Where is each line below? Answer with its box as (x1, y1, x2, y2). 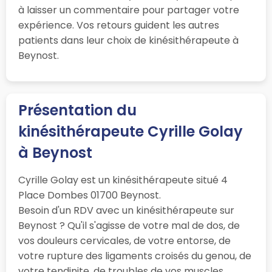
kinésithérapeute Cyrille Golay (18, 121, 243, 142)
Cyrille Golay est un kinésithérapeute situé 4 (18, 173, 228, 188)
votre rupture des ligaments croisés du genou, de (18, 249, 251, 263)
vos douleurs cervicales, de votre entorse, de (18, 234, 231, 248)
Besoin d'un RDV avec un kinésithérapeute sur (18, 203, 234, 218)
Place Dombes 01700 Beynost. (18, 188, 161, 203)
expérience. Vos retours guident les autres (18, 18, 219, 33)
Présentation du (18, 100, 137, 121)
